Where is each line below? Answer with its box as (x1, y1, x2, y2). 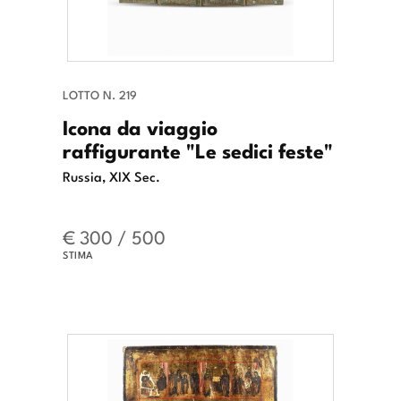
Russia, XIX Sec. (63, 165, 160, 185)
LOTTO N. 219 (63, 85, 137, 103)
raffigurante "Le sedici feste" (63, 133, 333, 165)
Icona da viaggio (63, 110, 218, 141)
